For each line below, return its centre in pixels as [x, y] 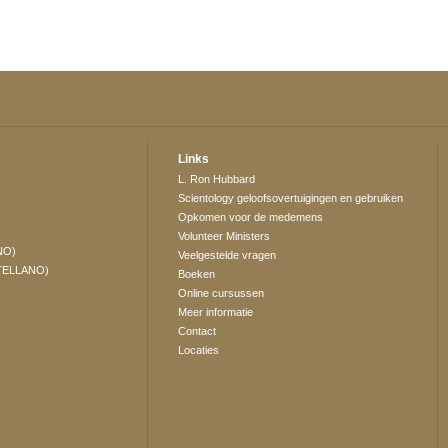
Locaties [199, 350]
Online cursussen [221, 293]
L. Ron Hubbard [217, 179]
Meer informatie [216, 312]
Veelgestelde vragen [227, 255]
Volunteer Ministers [224, 236]
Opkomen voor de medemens [251, 217]
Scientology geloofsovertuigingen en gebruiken [291, 198]
